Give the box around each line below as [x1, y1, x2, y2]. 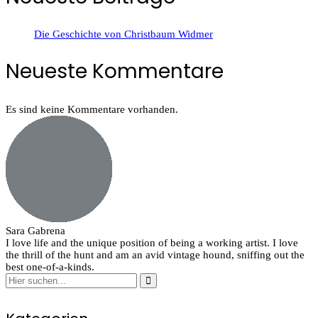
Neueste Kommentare [6, 57, 224, 86]
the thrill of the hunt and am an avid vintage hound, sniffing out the [6, 248, 305, 261]
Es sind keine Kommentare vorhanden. [6, 103, 178, 115]
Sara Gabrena [6, 224, 65, 236]
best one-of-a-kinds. [6, 261, 94, 273]
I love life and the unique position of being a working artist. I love [6, 236, 298, 248]
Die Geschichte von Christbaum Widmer [34, 28, 213, 40]
